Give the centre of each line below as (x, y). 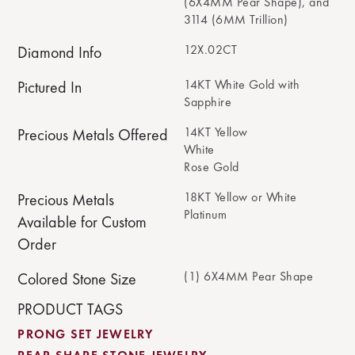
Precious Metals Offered (93, 135)
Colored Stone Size (77, 279)
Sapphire (208, 102)
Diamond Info (60, 52)
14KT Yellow (216, 132)
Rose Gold (212, 167)
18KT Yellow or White (240, 197)
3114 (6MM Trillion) (236, 19)
